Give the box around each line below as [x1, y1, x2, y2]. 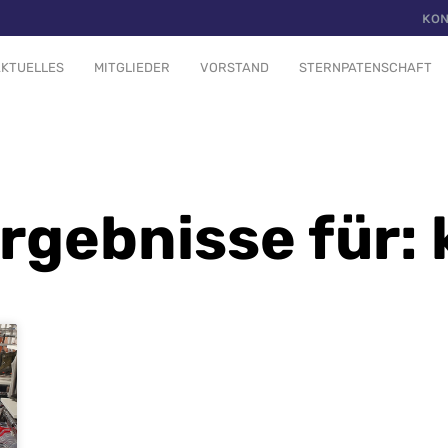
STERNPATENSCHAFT [299, 60, 432, 75]
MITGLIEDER [94, 60, 170, 75]
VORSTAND [200, 60, 269, 75]
